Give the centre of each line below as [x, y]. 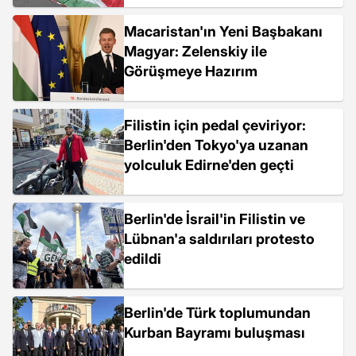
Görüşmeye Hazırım [191, 71]
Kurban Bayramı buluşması [215, 333]
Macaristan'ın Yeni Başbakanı [223, 31]
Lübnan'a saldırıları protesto [219, 239]
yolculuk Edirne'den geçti [209, 165]
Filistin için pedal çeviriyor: [215, 125]
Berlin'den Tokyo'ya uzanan [216, 145]
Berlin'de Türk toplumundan [217, 313]
